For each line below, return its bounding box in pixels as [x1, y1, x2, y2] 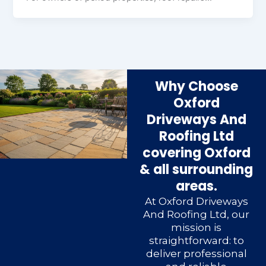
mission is [171, 221, 222, 234]
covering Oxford [142, 144, 251, 163]
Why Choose [154, 77, 238, 96]
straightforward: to [148, 235, 244, 247]
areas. [175, 177, 217, 196]
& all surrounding [140, 160, 254, 179]
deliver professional [145, 248, 247, 260]
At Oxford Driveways [144, 195, 248, 208]
